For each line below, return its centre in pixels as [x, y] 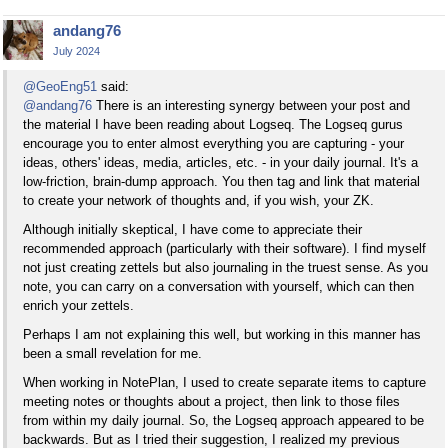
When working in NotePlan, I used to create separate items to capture [224, 382]
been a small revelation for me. [112, 353]
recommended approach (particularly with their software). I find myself [224, 248]
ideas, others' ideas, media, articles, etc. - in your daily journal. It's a [220, 162]
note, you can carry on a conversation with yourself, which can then [218, 286]
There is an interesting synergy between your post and [251, 105]
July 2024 [76, 51]
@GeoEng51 [60, 86]
